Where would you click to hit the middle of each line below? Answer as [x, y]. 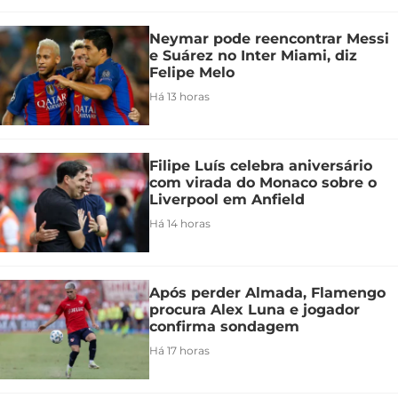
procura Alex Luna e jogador [255, 309]
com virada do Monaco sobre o [263, 182]
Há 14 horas [180, 223]
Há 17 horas [179, 350]
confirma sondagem [224, 326]
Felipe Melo [192, 72]
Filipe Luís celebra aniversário [261, 165]
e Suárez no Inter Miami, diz [253, 55]
